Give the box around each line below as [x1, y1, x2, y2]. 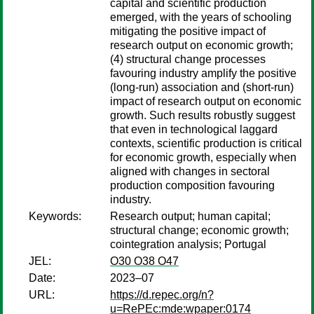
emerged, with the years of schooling [110, 11, 292, 23]
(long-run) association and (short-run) [110, 81, 294, 93]
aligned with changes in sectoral [110, 165, 270, 177]
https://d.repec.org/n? [110, 289, 214, 301]
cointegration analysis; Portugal [110, 238, 266, 250]
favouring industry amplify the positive [110, 67, 296, 79]
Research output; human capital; [110, 210, 271, 222]
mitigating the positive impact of [110, 25, 266, 37]
